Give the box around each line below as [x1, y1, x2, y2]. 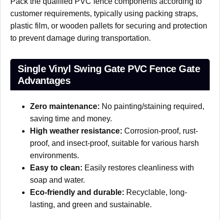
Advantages [18, 75, 70, 86]
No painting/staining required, [100, 102, 204, 110]
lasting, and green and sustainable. [30, 200, 152, 209]
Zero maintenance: [30, 102, 100, 110]
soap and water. [30, 175, 85, 184]
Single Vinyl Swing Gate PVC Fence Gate [18, 63, 200, 74]
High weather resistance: [30, 126, 122, 135]
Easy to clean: [30, 163, 82, 172]
